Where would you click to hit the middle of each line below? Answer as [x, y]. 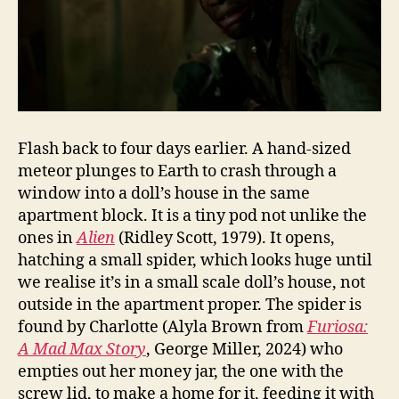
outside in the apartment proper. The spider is [190, 305]
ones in [47, 238]
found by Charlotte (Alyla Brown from [163, 327]
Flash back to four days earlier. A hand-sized [184, 149]
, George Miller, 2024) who [244, 349]
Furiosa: [338, 327]
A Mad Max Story [82, 349]
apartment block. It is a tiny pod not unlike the [192, 216]
